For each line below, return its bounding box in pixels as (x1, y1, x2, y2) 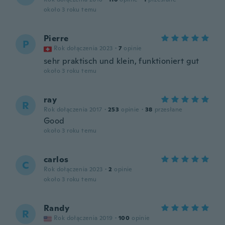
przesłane (154, 105, 183, 114)
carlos (44, 154, 69, 165)
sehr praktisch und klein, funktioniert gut (44, 56, 199, 66)
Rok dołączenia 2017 (44, 105, 102, 114)
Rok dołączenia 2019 (54, 214, 113, 222)
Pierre (44, 33, 69, 44)
